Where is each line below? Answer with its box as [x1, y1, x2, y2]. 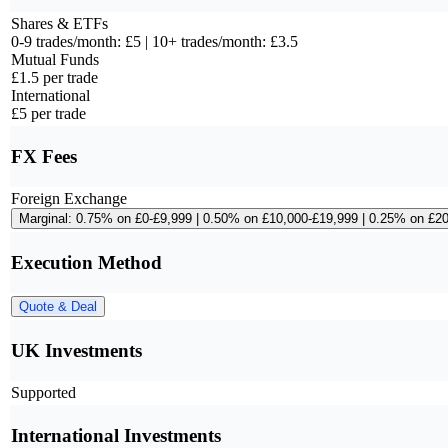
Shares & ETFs [11, 15, 108, 33]
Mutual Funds [11, 51, 99, 69]
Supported [11, 384, 76, 402]
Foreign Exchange [11, 190, 127, 208]
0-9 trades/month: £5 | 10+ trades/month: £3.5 [11, 33, 298, 51]
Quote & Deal [19, 299, 97, 315]
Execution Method [11, 252, 162, 274]
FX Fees [11, 146, 77, 168]
